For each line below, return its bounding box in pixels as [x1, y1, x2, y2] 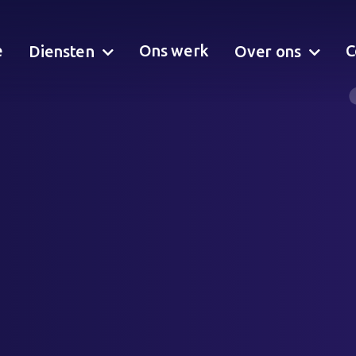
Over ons [234, 41, 301, 60]
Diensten [29, 41, 95, 60]
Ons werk [138, 41, 210, 60]
